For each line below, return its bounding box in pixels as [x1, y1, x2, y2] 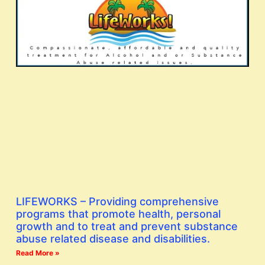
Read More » [16, 248, 60, 257]
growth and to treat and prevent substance [16, 219, 238, 232]
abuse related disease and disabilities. [16, 232, 210, 245]
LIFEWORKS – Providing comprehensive [16, 195, 219, 208]
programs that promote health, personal [16, 207, 221, 220]
